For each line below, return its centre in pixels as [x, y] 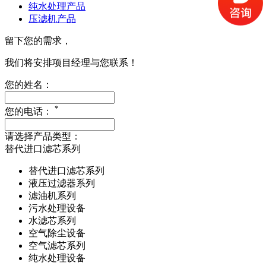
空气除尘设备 [57, 233]
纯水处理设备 [57, 258]
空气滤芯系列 [57, 246]
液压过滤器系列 [62, 183]
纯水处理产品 [57, 7]
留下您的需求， [38, 41]
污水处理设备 [57, 208]
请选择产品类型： [43, 137]
